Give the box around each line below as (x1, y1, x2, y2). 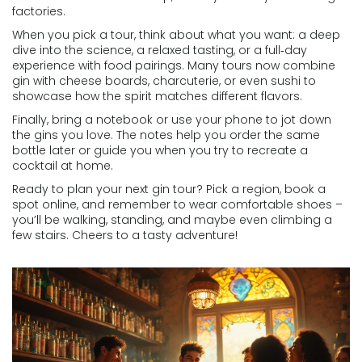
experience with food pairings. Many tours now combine (12, 57, 335, 74)
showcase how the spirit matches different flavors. (12, 88, 302, 104)
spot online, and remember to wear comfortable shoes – (12, 196, 343, 213)
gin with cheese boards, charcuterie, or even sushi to (12, 73, 316, 89)
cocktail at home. (12, 158, 113, 174)
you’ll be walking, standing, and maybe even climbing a (12, 212, 332, 228)
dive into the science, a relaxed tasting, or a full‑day (12, 42, 307, 58)
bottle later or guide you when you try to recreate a (12, 142, 308, 158)
